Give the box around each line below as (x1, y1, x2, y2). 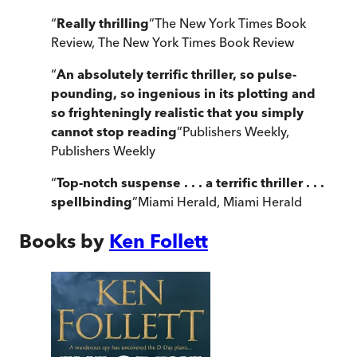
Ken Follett (109, 229, 208, 253)
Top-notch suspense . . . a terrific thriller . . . (57, 175, 324, 191)
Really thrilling (57, 15, 149, 32)
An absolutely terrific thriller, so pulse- (57, 66, 296, 83)
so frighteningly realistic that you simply (51, 104, 304, 121)
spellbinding (51, 194, 132, 210)
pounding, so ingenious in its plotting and (51, 85, 316, 102)
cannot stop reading (51, 124, 177, 140)
